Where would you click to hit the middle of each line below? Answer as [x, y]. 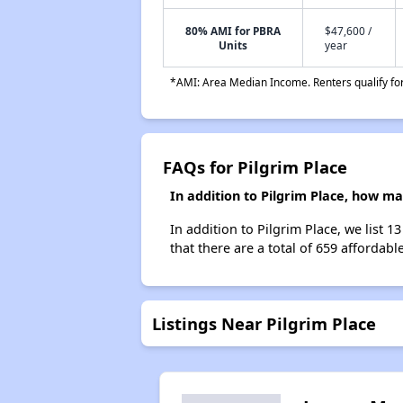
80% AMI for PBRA [233, 31]
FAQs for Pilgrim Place [255, 167]
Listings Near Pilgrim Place [264, 323]
